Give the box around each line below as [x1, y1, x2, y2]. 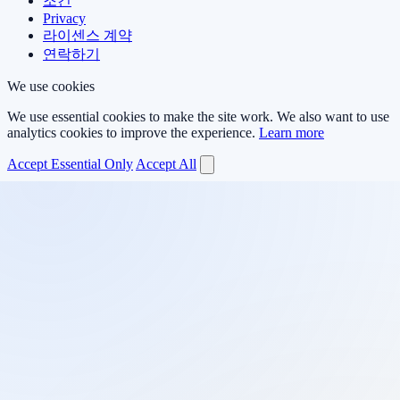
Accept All [136, 155, 196, 171]
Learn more [259, 124, 324, 140]
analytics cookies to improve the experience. [7, 124, 259, 140]
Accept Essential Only [7, 155, 133, 171]
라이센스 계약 [43, 27, 132, 43]
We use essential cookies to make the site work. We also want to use [7, 108, 389, 124]
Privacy [43, 10, 86, 26]
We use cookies [7, 78, 95, 94]
